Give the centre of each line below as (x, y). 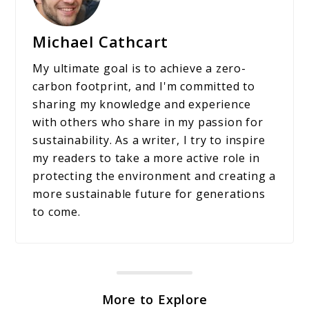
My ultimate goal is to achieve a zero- (139, 68)
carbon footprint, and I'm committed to (144, 86)
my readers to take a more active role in (146, 158)
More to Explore (154, 299)
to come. (57, 211)
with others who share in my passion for (148, 122)
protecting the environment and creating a (154, 176)
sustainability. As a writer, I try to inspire (149, 140)
